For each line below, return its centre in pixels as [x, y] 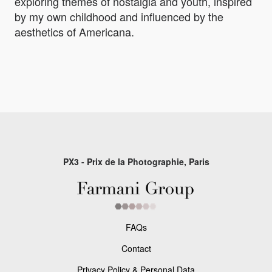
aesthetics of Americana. [74, 32]
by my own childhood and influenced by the [119, 17]
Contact [136, 249]
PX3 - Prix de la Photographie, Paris [136, 162]
